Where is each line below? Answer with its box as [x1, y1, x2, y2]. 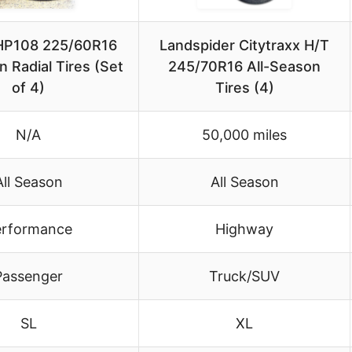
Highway [215, 221, 273, 238]
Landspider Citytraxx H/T [159, 37, 329, 54]
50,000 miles [202, 126, 287, 144]
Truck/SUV [209, 268, 280, 285]
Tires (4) [214, 79, 274, 97]
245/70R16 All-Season [168, 58, 321, 75]
